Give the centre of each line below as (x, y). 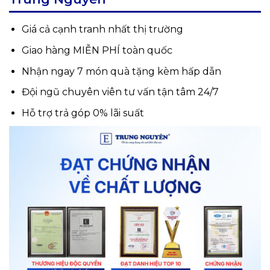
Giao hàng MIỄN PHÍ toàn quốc (97, 50)
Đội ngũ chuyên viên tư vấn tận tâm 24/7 (120, 92)
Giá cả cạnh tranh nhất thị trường (102, 30)
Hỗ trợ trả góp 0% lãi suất (83, 113)
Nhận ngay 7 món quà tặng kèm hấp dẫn (121, 71)
